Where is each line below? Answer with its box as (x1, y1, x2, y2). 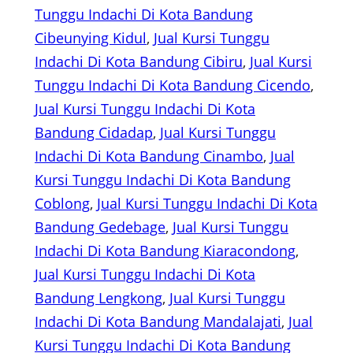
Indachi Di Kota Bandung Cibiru (35, 52, 243, 72)
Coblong (35, 194, 90, 214)
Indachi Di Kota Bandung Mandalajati (35, 312, 281, 332)
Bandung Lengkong (35, 288, 162, 308)
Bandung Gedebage (35, 217, 165, 237)
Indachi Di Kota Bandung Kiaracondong (35, 241, 295, 261)
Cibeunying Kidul (35, 28, 147, 48)
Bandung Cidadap (35, 123, 153, 143)
